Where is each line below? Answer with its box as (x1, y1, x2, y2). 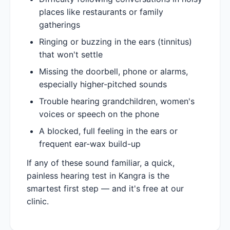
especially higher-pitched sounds (39, 79, 167, 89)
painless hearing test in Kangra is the (27, 170, 169, 181)
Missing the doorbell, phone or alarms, (39, 66, 188, 76)
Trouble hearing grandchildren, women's (39, 95, 195, 106)
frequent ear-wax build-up (39, 138, 141, 149)
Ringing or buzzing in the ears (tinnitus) (39, 36, 192, 47)
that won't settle (39, 49, 103, 60)
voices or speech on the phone (39, 108, 159, 119)
